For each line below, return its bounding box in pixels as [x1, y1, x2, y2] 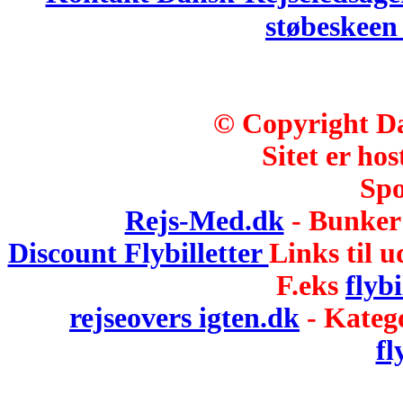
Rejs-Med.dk [124, 205, 284, 237]
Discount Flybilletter [7, 237, 269, 269]
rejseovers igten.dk [69, 302, 300, 334]
